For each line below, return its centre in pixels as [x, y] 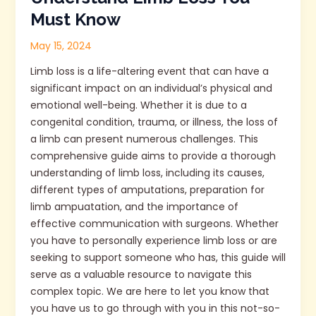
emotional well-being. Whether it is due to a [138, 105]
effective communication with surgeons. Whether [154, 224]
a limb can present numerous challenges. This [144, 139]
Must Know [75, 20]
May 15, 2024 [61, 46]
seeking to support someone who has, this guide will [158, 258]
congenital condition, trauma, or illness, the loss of [154, 122]
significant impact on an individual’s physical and [151, 89]
